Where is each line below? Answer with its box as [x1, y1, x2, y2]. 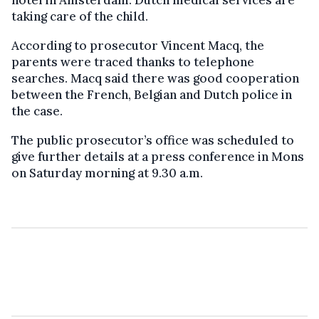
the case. [11, 103, 63, 119]
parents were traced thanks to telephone [11, 53, 254, 70]
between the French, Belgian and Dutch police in [11, 86, 292, 103]
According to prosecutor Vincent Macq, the [11, 37, 264, 53]
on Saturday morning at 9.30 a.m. [11, 164, 203, 181]
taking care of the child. [11, 8, 148, 24]
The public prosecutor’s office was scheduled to [11, 132, 294, 148]
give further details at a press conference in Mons [11, 148, 304, 164]
